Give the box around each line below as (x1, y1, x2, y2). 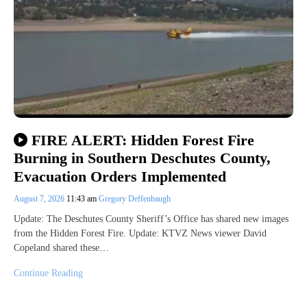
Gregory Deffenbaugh (99, 193, 171, 204)
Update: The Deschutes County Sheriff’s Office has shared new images (14, 213, 288, 224)
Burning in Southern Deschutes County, (14, 149, 271, 167)
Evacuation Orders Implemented (14, 167, 226, 185)
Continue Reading (14, 267, 83, 278)
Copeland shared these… (14, 242, 109, 253)
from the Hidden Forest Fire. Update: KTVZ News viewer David (14, 228, 267, 238)
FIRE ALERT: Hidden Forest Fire (31, 131, 254, 149)
